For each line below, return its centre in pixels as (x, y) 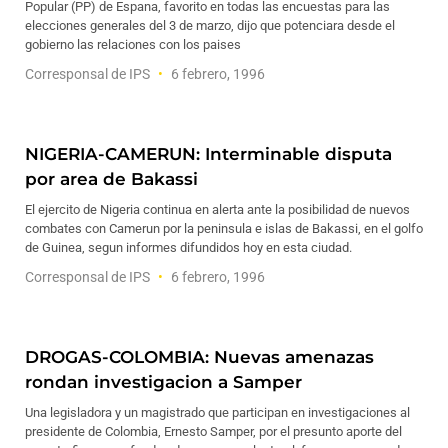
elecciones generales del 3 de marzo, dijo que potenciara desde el (210, 25)
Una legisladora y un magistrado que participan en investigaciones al (217, 412)
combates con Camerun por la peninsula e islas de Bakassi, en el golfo (224, 228)
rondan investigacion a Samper (163, 382)
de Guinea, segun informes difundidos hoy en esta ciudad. (188, 247)
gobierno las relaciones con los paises (133, 44)
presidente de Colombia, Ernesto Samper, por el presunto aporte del (213, 431)
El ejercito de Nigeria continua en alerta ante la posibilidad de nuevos (217, 209)
